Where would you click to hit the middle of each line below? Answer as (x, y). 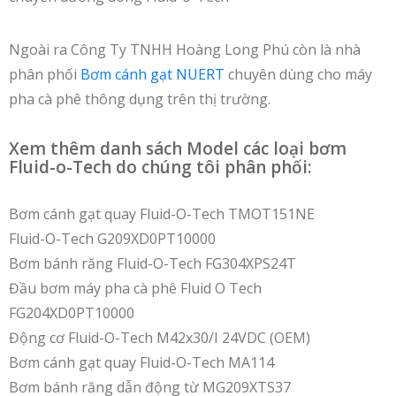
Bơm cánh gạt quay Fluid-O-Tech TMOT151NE (162, 214)
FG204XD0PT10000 (72, 313)
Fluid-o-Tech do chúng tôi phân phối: (160, 167)
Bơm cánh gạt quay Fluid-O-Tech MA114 (141, 362)
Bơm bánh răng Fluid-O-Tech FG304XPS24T (152, 263)
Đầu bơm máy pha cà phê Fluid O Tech (135, 288)
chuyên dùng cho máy (298, 74)
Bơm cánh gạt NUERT (152, 74)
